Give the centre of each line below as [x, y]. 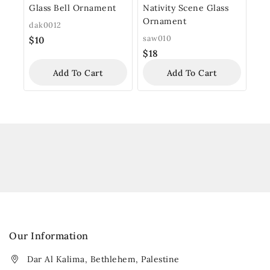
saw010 [157, 38]
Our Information [49, 236]
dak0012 [45, 25]
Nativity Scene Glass [186, 8]
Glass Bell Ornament [73, 8]
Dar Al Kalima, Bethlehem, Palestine [103, 259]
